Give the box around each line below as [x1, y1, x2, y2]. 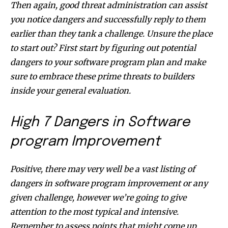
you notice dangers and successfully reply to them [10, 14, 206, 24]
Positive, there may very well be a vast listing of [10, 163, 195, 174]
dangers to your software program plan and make [10, 56, 206, 67]
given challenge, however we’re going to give [10, 192, 186, 203]
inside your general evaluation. [10, 85, 133, 96]
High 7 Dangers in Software [10, 115, 190, 129]
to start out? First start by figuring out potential [10, 42, 196, 53]
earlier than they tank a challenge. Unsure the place [10, 28, 212, 39]
